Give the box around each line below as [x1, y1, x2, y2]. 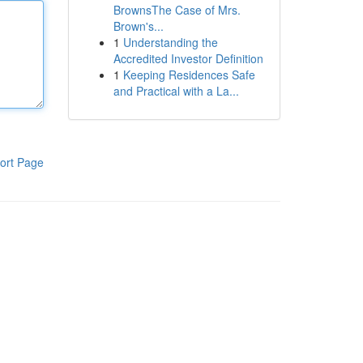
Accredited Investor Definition [113, 50, 263, 66]
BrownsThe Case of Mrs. [113, 2, 241, 18]
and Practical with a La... [113, 83, 239, 99]
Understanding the [122, 34, 218, 50]
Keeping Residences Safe [122, 66, 255, 83]
